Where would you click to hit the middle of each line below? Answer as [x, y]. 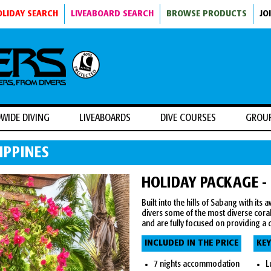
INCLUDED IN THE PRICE [191, 243]
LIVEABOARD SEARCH [112, 14]
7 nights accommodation [197, 265]
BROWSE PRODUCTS [207, 14]
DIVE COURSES [188, 119]
